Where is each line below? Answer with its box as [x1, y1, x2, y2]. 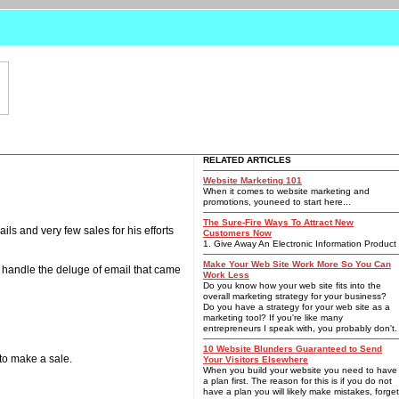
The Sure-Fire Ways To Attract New [203, 217, 354, 227]
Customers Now [203, 228, 272, 238]
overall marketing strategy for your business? [203, 291, 387, 301]
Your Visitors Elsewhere [203, 354, 308, 364]
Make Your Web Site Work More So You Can [203, 259, 391, 269]
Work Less [203, 270, 249, 280]
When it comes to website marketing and [203, 186, 370, 196]
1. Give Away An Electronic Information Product [203, 239, 396, 248]
